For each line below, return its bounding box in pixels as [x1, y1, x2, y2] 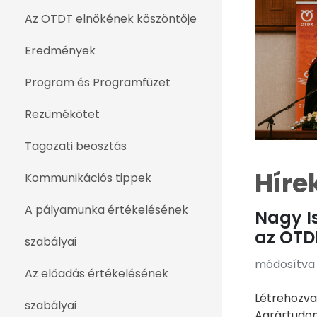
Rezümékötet [25, 106, 100, 122]
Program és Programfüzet [25, 74, 171, 91]
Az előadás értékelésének [25, 265, 168, 282]
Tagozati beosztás [25, 138, 127, 154]
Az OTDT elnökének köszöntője [25, 11, 197, 27]
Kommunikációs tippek [25, 170, 151, 186]
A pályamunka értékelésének [25, 202, 188, 218]
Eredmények [25, 42, 96, 59]
